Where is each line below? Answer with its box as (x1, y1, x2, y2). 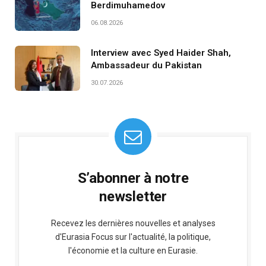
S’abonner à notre (77, 169, 189, 186)
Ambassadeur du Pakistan (91, 59, 202, 71)
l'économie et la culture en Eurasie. (68, 245, 198, 255)
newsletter (99, 188, 167, 205)
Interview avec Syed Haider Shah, (91, 47, 231, 58)
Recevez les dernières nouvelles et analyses (50, 218, 216, 228)
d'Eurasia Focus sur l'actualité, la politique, (55, 232, 211, 242)
